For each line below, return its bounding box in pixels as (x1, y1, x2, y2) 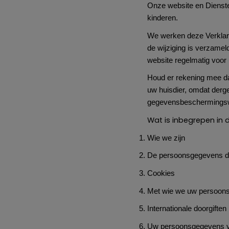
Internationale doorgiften (147, 204, 226, 213)
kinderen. (147, 14, 178, 22)
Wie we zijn (147, 133, 185, 142)
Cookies (147, 169, 175, 178)
